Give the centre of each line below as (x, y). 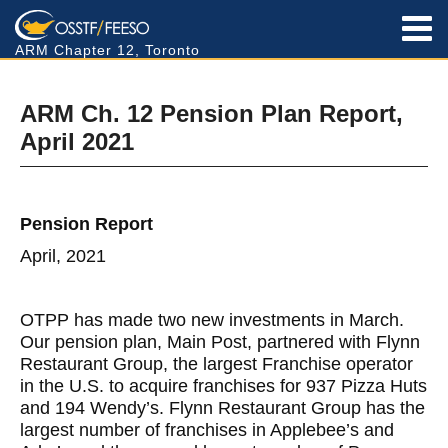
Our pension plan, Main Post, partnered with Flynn (220, 342)
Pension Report (86, 224)
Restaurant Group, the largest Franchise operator (216, 364)
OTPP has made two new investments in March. (212, 320)
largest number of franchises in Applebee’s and (207, 430)
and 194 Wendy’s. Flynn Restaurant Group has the (222, 408)
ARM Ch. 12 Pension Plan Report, (211, 113)
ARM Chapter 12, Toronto (107, 50)
